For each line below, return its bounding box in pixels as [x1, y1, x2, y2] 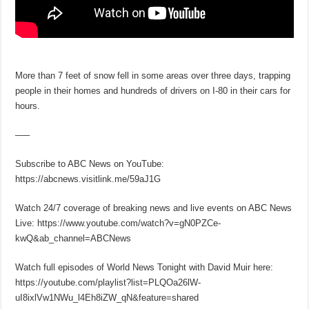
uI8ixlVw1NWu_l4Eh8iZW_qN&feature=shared [15, 292, 199, 303]
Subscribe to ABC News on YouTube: [15, 158, 165, 169]
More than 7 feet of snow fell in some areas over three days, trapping [15, 70, 291, 81]
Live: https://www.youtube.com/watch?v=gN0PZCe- [15, 217, 221, 228]
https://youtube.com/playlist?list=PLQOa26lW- [15, 277, 201, 288]
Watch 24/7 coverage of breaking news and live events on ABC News [15, 202, 292, 213]
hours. [15, 100, 41, 111]
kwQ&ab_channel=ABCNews [15, 232, 132, 243]
